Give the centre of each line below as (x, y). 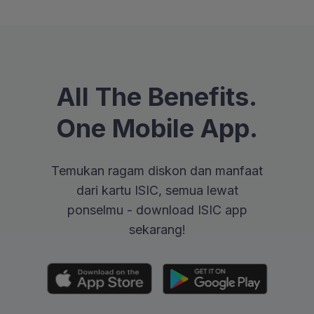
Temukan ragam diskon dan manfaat (157, 171)
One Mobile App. (157, 129)
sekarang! (157, 230)
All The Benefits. (157, 97)
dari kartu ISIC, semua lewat (157, 191)
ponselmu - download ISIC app (157, 210)
